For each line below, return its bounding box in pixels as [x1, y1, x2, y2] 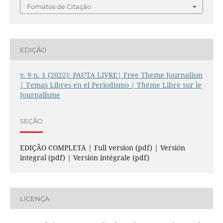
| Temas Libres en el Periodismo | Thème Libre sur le [19, 80, 202, 90]
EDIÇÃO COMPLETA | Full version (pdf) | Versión [19, 143, 185, 153]
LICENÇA [19, 194, 49, 203]
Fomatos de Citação [27, 2, 91, 11]
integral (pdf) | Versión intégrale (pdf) [19, 153, 149, 163]
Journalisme [19, 90, 60, 100]
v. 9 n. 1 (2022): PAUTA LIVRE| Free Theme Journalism [19, 70, 203, 80]
